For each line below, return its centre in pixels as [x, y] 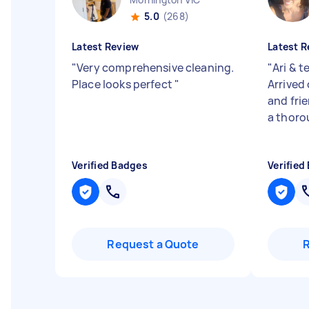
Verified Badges [110, 165]
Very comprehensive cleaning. [156, 68]
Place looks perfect [123, 84]
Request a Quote [153, 244]
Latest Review [106, 47]
